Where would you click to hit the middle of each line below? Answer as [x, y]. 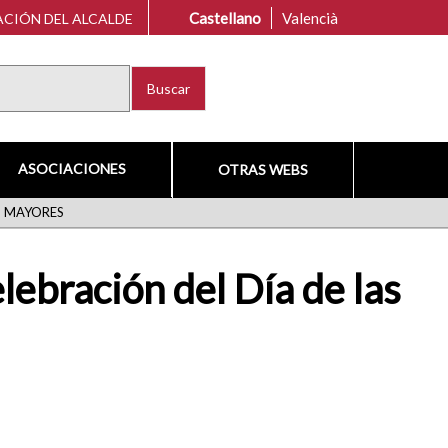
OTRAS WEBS [262, 169]
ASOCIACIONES [71, 168]
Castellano [225, 17]
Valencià [310, 17]
